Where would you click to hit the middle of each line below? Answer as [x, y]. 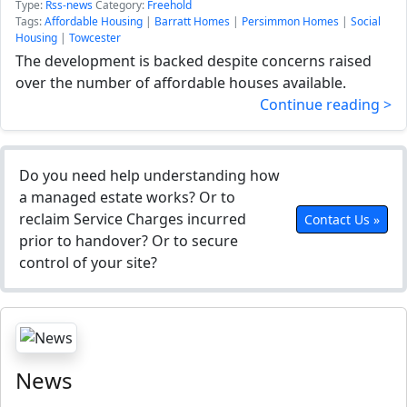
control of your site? [88, 263]
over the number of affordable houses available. [181, 83]
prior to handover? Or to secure [129, 241]
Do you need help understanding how [149, 175]
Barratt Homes [192, 21]
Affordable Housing [94, 21]
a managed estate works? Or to [127, 197]
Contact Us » [342, 219]
